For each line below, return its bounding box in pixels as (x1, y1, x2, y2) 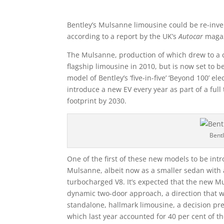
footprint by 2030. (67, 96, 127, 106)
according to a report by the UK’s (67, 31, 179, 41)
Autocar (178, 31, 203, 41)
